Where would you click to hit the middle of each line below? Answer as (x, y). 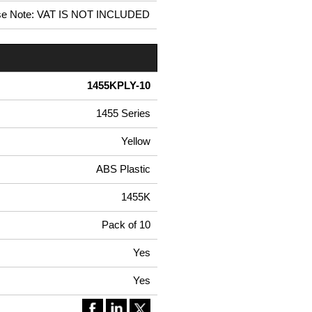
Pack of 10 (126, 225)
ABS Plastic (123, 169)
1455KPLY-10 (119, 86)
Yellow (136, 141)
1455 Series (123, 114)
